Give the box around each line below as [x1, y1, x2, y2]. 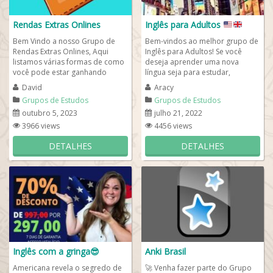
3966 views [22, 121, 60, 131]
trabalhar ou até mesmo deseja [145, 77, 254, 88]
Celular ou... [13, 88, 54, 98]
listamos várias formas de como [13, 57, 124, 67]
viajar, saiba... [145, 88, 192, 98]
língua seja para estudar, [145, 67, 230, 77]
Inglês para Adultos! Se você [145, 46, 242, 57]
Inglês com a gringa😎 [13, 246, 99, 257]
